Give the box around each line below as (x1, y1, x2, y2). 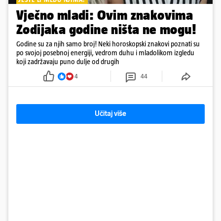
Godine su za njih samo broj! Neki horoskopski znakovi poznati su (16, 39, 200, 48)
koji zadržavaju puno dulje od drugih (16, 57, 119, 66)
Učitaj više (95, 110, 126, 118)
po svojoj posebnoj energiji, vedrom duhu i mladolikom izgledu (16, 48, 194, 57)
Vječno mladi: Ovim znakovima (16, 7, 193, 23)
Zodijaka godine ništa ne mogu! (16, 22, 196, 37)
